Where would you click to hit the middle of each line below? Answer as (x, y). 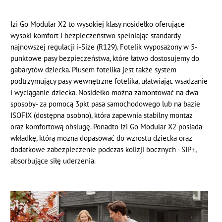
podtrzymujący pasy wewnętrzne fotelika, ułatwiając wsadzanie (109, 81)
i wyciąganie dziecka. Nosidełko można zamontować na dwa (105, 93)
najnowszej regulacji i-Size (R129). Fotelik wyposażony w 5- (104, 47)
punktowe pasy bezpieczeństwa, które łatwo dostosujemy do (105, 58)
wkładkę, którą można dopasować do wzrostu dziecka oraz (102, 138)
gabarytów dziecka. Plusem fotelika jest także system (94, 70)
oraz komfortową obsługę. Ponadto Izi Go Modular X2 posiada (107, 127)
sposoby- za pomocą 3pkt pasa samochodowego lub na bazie (106, 104)
